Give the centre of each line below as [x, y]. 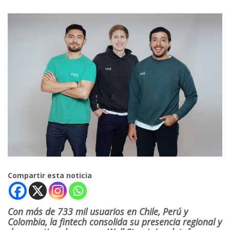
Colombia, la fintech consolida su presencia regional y [115, 222]
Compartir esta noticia [50, 175]
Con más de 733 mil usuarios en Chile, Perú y [98, 211]
